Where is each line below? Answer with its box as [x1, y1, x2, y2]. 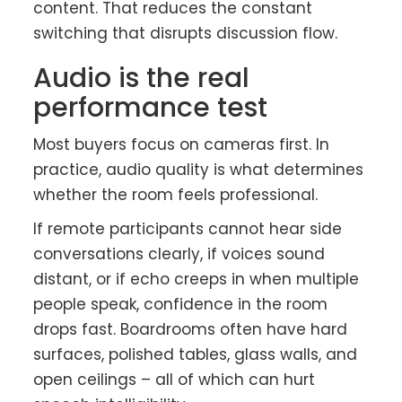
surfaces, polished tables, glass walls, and [33, 344, 358, 366]
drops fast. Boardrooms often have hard [33, 319, 348, 341]
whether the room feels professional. [33, 184, 319, 206]
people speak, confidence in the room [33, 293, 328, 316]
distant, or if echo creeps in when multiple [33, 268, 360, 291]
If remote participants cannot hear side [33, 218, 343, 240]
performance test [33, 89, 268, 127]
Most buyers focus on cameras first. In [33, 134, 330, 156]
